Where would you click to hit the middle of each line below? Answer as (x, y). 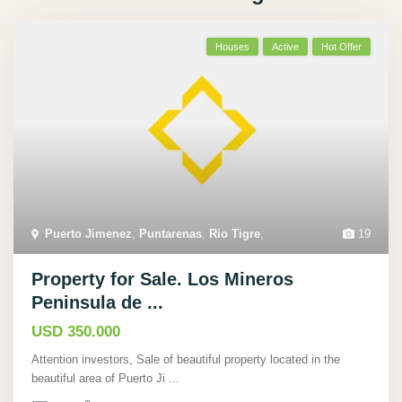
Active (285, 47)
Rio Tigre (235, 234)
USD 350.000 (76, 332)
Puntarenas (170, 234)
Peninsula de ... (97, 303)
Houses (232, 47)
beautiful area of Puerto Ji (100, 379)
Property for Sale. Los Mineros (162, 280)
